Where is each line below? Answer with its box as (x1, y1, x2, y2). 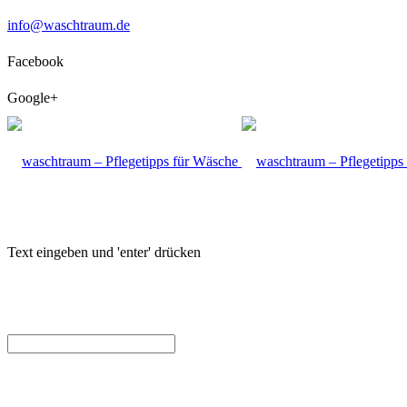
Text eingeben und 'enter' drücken (7, 244, 201, 260)
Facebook (7, 54, 64, 69)
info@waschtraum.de (7, 17, 130, 33)
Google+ (7, 90, 58, 105)
